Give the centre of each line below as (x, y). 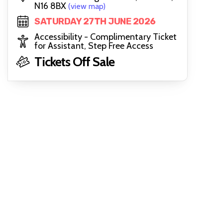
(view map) (87, 6)
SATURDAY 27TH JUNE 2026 (95, 21)
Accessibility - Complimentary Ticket (106, 37)
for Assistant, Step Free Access (94, 46)
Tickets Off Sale (74, 62)
